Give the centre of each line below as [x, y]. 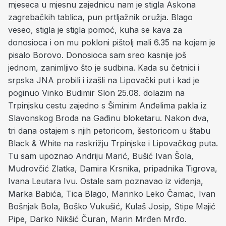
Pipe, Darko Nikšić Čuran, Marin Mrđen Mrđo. [97, 219]
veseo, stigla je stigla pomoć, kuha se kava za [95, 30]
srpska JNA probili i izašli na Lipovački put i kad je [104, 80]
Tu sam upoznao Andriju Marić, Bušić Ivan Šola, [101, 156]
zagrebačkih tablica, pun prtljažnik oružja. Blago [100, 17]
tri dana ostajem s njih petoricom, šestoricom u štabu [109, 131]
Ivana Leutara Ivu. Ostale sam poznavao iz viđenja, [106, 181]
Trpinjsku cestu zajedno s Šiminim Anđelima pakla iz [107, 105]
